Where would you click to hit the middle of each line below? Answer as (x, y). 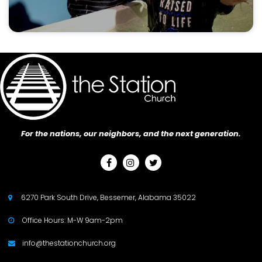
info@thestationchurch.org (69, 243)
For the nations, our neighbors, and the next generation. (131, 134)
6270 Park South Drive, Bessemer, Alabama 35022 (108, 197)
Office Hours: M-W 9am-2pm (73, 220)
